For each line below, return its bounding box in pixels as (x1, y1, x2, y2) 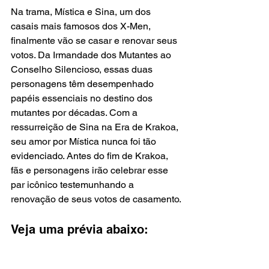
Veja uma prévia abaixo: (11, 222, 148, 237)
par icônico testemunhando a (11, 178, 136, 190)
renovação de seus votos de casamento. (11, 193, 181, 205)
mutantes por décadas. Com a (11, 106, 140, 118)
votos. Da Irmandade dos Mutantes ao (11, 49, 174, 61)
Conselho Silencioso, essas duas (11, 63, 155, 75)
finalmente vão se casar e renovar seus (11, 34, 180, 46)
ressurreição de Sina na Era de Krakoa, (11, 121, 181, 133)
